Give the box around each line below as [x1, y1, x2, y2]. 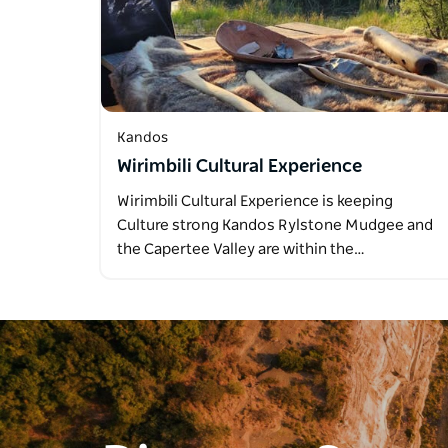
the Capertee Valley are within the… [117, 242, 365, 258]
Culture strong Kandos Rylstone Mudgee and [117, 218, 433, 234]
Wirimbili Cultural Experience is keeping [117, 194, 393, 210]
